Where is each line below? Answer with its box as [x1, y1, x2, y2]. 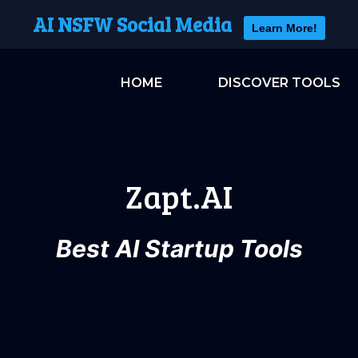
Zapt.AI [125, 174, 233, 217]
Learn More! [252, 22, 317, 34]
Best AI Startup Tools [55, 234, 303, 263]
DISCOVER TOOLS [217, 75, 340, 90]
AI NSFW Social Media [33, 10, 232, 38]
